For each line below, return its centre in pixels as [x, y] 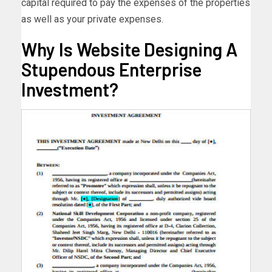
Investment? [70, 89]
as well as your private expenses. [92, 19]
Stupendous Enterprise [111, 69]
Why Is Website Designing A [129, 49]
